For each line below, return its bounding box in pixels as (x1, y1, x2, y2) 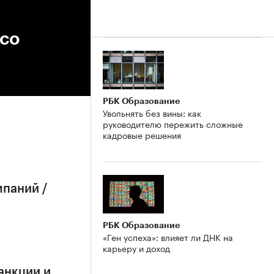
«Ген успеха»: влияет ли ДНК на (103, 229, 233, 243)
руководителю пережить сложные (103, 116, 243, 130)
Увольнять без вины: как (103, 105, 201, 119)
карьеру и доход (103, 240, 170, 254)
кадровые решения (103, 127, 181, 141)
